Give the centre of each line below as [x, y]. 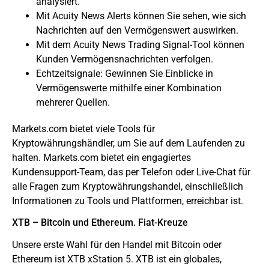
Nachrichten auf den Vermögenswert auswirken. [137, 31]
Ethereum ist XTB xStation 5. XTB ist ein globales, [117, 259]
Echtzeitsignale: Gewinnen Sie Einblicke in [125, 74]
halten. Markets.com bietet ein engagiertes [101, 158]
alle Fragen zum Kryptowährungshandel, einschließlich [128, 187]
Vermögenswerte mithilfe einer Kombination [129, 88]
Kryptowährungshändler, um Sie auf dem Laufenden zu [128, 144]
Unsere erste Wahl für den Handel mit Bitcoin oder [117, 245]
